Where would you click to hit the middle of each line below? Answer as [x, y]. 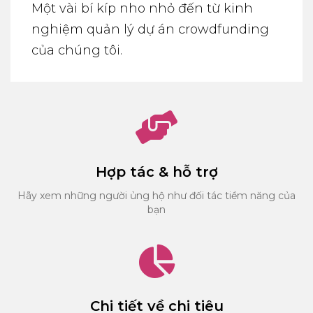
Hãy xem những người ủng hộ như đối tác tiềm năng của [156, 195]
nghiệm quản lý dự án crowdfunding [150, 29]
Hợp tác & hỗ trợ [156, 172]
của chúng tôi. [77, 50]
